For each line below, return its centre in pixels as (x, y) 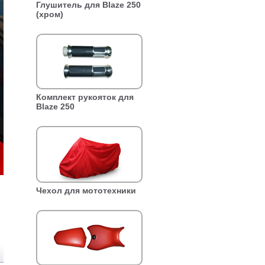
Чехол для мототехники (86, 190)
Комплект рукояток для (85, 97)
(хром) (50, 14)
